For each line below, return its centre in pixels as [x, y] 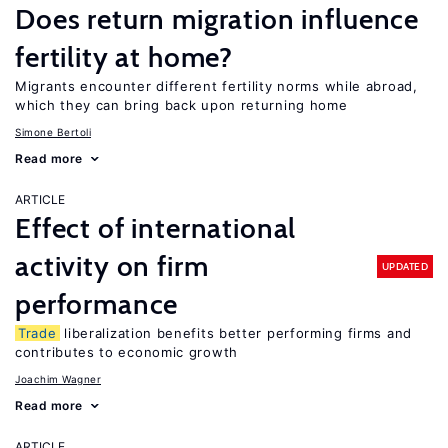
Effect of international [156, 228]
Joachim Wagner [58, 379]
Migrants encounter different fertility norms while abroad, [216, 86]
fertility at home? [124, 57]
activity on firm [112, 266]
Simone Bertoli [53, 132]
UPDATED [404, 266]
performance [97, 304]
